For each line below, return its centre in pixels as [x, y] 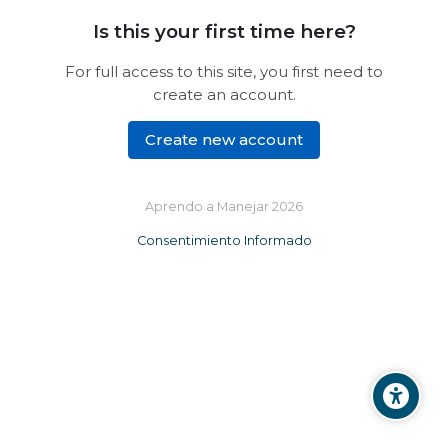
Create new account [224, 139]
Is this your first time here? [224, 32]
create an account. [224, 95]
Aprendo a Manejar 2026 [224, 206]
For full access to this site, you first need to [224, 72]
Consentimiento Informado [224, 240]
